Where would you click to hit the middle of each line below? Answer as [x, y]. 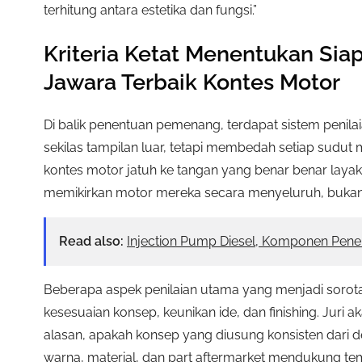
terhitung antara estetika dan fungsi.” [150, 10]
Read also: [91, 242]
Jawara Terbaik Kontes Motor [192, 82]
